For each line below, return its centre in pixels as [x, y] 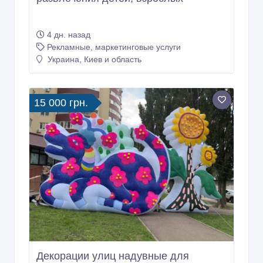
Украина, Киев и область [93, 60]
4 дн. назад [69, 35]
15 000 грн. [61, 103]
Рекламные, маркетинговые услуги [114, 47]
